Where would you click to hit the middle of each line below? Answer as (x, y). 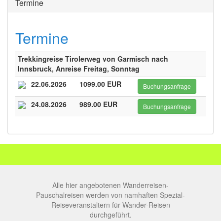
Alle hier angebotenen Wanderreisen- (110, 185)
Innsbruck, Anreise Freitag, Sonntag (79, 69)
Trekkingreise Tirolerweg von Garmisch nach (93, 59)
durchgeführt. (110, 215)
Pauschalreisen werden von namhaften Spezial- (110, 195)
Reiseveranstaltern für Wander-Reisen (110, 205)
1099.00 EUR (100, 84)
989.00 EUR (98, 104)
